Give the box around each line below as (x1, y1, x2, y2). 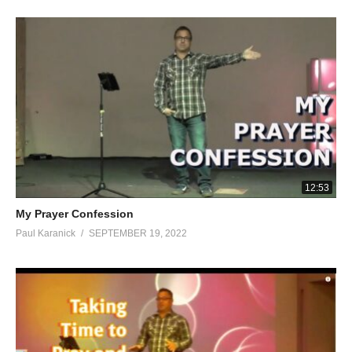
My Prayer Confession (16, 207, 134, 220)
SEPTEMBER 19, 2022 (89, 227, 187, 239)
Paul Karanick (16, 227, 75, 239)
